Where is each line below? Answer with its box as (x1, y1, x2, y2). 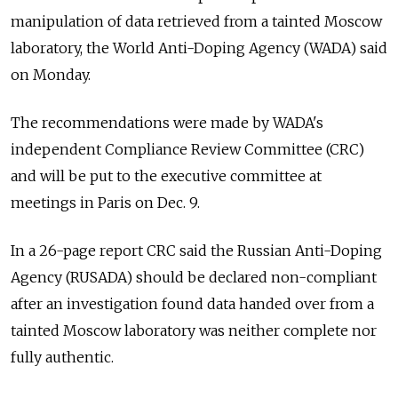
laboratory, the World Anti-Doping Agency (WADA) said (11, 39, 387, 58)
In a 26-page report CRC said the (11, 242, 234, 260)
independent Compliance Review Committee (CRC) (11, 140, 364, 159)
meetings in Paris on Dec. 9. (11, 194, 200, 212)
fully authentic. (11, 348, 114, 367)
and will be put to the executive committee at (11, 167, 322, 186)
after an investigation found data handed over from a (11, 295, 374, 314)
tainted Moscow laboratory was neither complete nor (11, 322, 377, 340)
